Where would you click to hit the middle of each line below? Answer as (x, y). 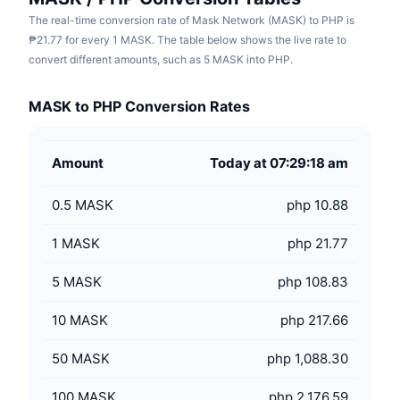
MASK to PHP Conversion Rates (139, 106)
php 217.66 (314, 320)
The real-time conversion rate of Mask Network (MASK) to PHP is (192, 20)
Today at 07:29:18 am (279, 163)
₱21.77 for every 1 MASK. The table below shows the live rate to (187, 40)
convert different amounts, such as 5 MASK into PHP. (161, 59)
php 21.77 (318, 243)
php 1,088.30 (308, 358)
